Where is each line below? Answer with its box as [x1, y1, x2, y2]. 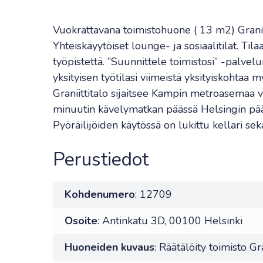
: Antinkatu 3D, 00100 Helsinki [97, 214, 242, 228]
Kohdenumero [65, 187, 135, 201]
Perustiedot [53, 147, 149, 172]
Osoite [65, 214, 97, 228]
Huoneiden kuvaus [65, 240, 154, 254]
